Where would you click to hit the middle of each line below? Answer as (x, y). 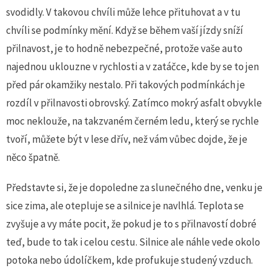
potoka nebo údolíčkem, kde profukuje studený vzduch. (129, 260)
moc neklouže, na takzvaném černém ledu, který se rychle (132, 121)
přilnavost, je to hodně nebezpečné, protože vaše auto (124, 48)
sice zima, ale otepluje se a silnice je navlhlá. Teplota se (125, 206)
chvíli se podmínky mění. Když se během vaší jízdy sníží (125, 30)
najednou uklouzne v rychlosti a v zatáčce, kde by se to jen (132, 67)
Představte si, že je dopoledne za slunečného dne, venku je (134, 188)
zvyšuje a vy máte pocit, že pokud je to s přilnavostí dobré (131, 224)
